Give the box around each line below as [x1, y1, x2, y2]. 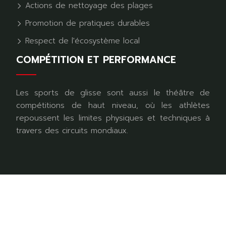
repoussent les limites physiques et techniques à [16, 112, 210, 124]
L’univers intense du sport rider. [52, 194, 174, 206]
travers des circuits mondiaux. [16, 125, 128, 137]
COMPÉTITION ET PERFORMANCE [16, 52, 176, 68]
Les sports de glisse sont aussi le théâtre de [16, 87, 210, 99]
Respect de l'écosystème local [22, 35, 140, 47]
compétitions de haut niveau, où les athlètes [16, 100, 210, 111]
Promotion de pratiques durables [22, 18, 150, 29]
